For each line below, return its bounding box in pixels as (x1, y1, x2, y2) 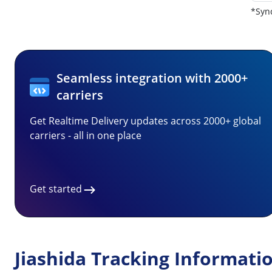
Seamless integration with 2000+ (56, 70, 248, 86)
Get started (30, 182, 82, 195)
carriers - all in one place (30, 129, 141, 142)
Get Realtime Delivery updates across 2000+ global (30, 114, 261, 127)
